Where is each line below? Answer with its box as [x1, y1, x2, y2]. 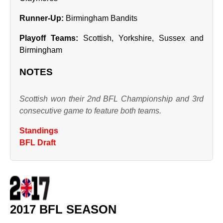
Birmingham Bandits [64, 14, 137, 22]
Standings [19, 126, 58, 135]
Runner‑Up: [19, 14, 64, 22]
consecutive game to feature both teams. [19, 107, 161, 115]
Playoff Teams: [19, 34, 78, 42]
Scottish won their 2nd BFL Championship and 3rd [19, 95, 204, 103]
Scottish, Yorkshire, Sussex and [78, 34, 204, 42]
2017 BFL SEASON [10, 203, 116, 216]
